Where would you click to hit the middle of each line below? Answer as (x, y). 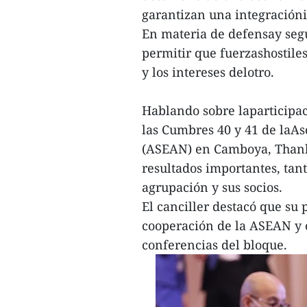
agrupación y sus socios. (212, 187)
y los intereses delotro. (208, 72)
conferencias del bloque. (214, 244)
